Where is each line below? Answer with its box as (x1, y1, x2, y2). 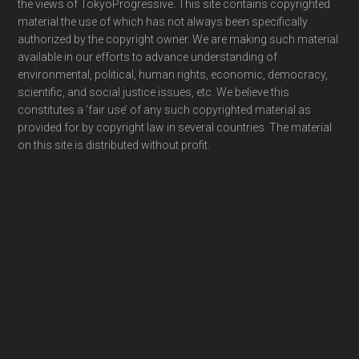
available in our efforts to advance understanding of (18, 50, 278, 63)
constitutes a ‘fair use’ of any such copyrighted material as (18, 103, 312, 116)
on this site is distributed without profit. (18, 139, 211, 151)
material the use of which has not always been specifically (18, 15, 309, 28)
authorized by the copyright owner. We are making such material (18, 33, 339, 46)
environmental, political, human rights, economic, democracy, (18, 68, 329, 81)
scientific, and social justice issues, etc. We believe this (18, 86, 290, 99)
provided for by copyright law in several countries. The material (18, 121, 333, 134)
